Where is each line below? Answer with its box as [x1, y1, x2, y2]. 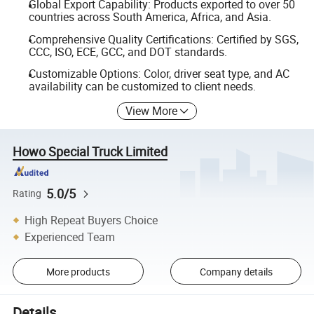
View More [125, 102, 178, 118]
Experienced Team [25, 228, 116, 245]
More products [46, 264, 110, 278]
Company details [199, 264, 273, 278]
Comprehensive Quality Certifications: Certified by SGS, [28, 31, 299, 47]
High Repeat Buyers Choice [25, 212, 158, 228]
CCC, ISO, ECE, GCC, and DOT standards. [28, 43, 227, 60]
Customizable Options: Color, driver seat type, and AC [28, 66, 289, 82]
